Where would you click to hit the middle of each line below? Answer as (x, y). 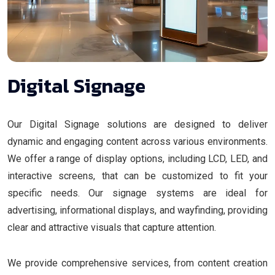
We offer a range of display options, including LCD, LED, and (137, 159)
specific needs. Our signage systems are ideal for (137, 193)
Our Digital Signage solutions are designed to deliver (137, 125)
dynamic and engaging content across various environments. (137, 142)
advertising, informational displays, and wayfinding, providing (137, 211)
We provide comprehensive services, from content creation (137, 263)
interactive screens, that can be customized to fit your (137, 176)
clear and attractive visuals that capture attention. (112, 228)
